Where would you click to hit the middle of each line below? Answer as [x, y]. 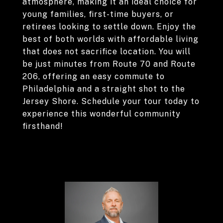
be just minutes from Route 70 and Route [109, 64]
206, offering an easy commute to [94, 76]
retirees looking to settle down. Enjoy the [109, 27]
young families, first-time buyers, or [98, 14]
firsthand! [43, 126]
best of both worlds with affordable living [111, 39]
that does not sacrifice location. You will [107, 52]
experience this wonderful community [102, 114]
